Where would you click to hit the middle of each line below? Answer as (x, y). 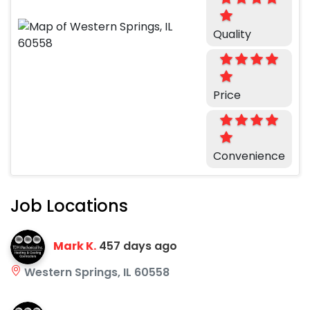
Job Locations (69, 206)
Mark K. (75, 246)
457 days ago (138, 246)
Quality (232, 34)
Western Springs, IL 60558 (95, 272)
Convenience (249, 156)
